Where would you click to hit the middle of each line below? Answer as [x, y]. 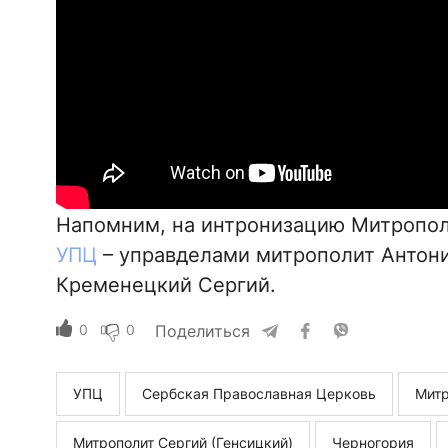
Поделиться [202, 330]
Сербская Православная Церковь [258, 393]
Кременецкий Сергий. [165, 284]
